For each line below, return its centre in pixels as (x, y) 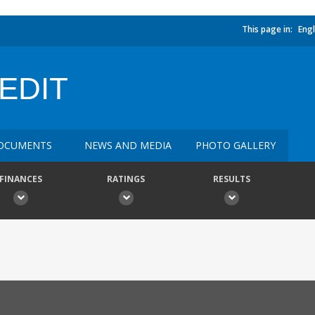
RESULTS (231, 179)
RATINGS (126, 179)
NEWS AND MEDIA (128, 145)
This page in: (267, 29)
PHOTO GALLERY (236, 145)
